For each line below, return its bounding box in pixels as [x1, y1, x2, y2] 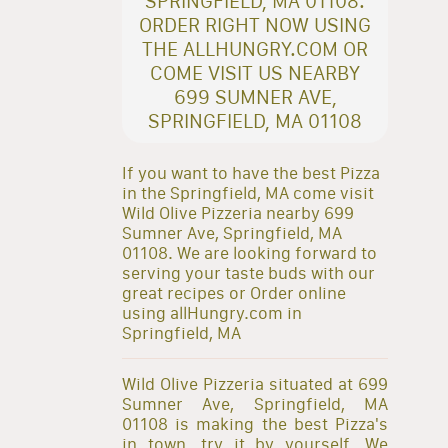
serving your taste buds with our [122, 262, 375, 283]
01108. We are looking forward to [122, 242, 377, 263]
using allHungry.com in [122, 302, 302, 323]
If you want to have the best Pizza [122, 162, 380, 183]
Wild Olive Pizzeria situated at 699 [122, 373, 388, 394]
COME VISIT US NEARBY [150, 60, 360, 85]
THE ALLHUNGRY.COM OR [142, 36, 368, 61]
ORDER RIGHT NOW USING [139, 12, 371, 37]
